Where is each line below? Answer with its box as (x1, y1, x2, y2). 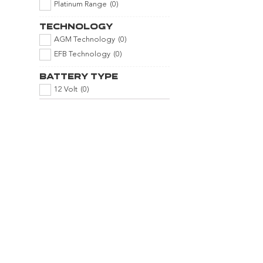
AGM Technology (54, 36, 116, 44)
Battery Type (39, 70, 119, 82)
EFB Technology (54, 50, 111, 59)
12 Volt (54, 86, 78, 94)
